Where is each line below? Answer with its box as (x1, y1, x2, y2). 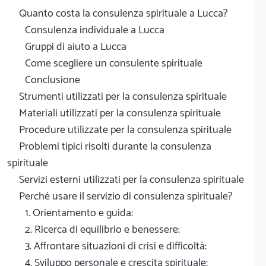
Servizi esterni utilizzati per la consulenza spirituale (19, 170, 244, 189)
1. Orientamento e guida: (25, 204, 133, 222)
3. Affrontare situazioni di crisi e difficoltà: (25, 237, 207, 255)
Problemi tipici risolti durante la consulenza (19, 137, 211, 156)
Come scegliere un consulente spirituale (25, 54, 202, 72)
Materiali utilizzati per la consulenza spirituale (19, 104, 221, 122)
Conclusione (25, 71, 80, 89)
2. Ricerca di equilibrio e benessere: (25, 220, 180, 239)
